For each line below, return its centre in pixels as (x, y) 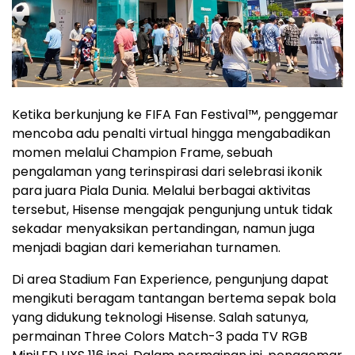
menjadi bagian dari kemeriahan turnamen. (146, 247)
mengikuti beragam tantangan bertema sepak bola (174, 298)
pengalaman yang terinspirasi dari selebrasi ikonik (167, 171)
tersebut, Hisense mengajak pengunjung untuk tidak (172, 209)
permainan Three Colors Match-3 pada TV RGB (160, 336)
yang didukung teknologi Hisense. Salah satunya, (160, 317)
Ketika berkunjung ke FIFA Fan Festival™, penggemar (175, 114)
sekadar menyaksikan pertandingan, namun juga (163, 228)
